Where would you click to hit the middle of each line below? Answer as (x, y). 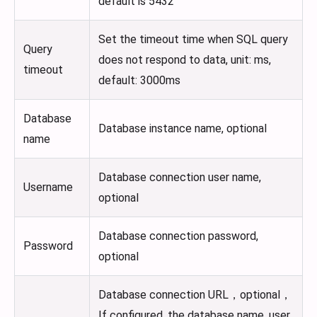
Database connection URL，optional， (195, 295)
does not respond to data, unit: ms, (185, 60)
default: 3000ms (139, 81)
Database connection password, (178, 236)
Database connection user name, (180, 178)
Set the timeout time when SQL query (193, 40)
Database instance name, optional (183, 129)
